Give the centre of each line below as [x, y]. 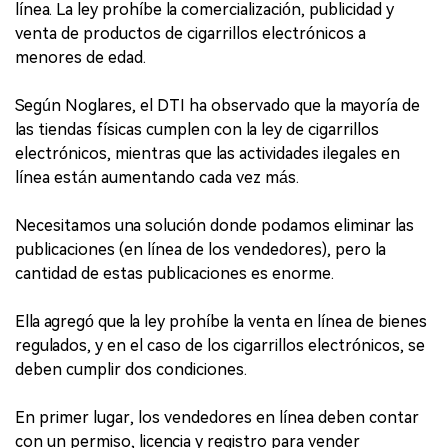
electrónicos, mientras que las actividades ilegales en [207, 154]
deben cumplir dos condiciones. [131, 370]
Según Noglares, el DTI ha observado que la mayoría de [217, 106]
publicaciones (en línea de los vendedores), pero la [200, 250]
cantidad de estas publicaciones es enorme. [174, 274]
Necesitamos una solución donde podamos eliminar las [214, 226]
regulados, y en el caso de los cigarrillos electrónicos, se [220, 346]
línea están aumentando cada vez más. [157, 178]
